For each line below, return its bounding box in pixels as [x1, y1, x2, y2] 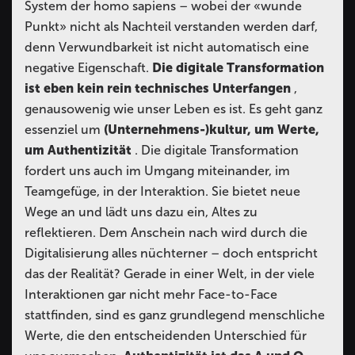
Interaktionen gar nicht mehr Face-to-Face [25, 287, 277, 303]
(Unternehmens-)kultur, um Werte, [104, 122, 319, 138]
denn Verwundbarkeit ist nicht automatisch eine [25, 40, 309, 55]
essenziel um [25, 122, 104, 138]
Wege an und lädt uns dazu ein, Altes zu [25, 204, 258, 220]
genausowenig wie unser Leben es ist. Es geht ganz [25, 101, 323, 117]
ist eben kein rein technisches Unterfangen [25, 81, 294, 97]
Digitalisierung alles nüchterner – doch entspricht [25, 246, 318, 261]
